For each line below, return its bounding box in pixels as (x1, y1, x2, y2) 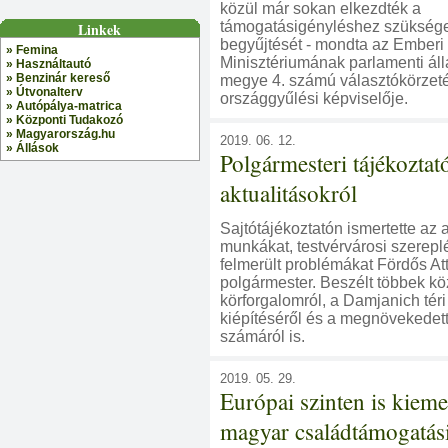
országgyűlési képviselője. (220, 90, 408, 107)
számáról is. (220, 328, 305, 345)
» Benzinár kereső (6, 71, 110, 86)
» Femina (6, 43, 58, 58)
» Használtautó (6, 57, 91, 72)
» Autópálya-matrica (6, 99, 122, 114)
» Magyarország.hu (6, 127, 115, 142)
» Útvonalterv (6, 85, 83, 100)
